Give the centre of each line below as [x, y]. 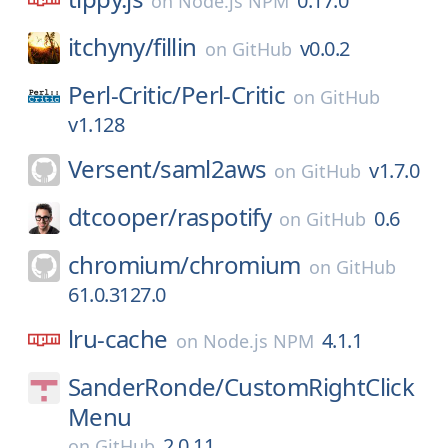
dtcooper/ [122, 216]
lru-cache [118, 338]
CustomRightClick [319, 386]
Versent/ [114, 168]
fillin [175, 46]
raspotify [224, 216]
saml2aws [213, 168]
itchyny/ [111, 46]
